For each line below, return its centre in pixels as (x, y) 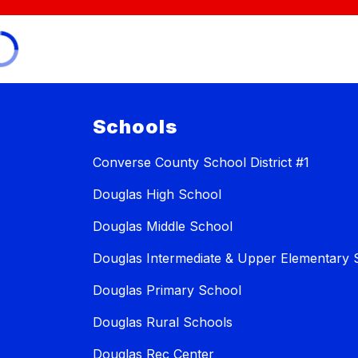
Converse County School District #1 (201, 162)
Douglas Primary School (167, 290)
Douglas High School (157, 194)
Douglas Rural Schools (163, 322)
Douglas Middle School (163, 226)
